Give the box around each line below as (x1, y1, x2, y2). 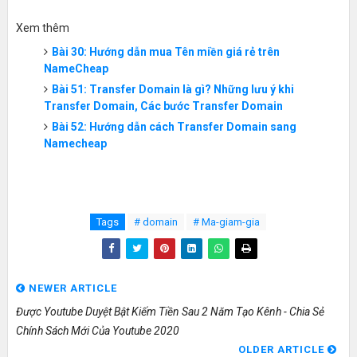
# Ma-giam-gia (193, 215, 261, 228)
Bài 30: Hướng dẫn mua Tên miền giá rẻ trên (51, 45, 280, 58)
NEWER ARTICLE (25, 281, 117, 294)
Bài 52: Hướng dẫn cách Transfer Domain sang (51, 120, 296, 133)
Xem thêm (15, 21, 69, 34)
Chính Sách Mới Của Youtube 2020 (15, 324, 179, 337)
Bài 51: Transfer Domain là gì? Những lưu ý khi (51, 82, 294, 96)
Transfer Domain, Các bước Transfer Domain (43, 99, 283, 112)
